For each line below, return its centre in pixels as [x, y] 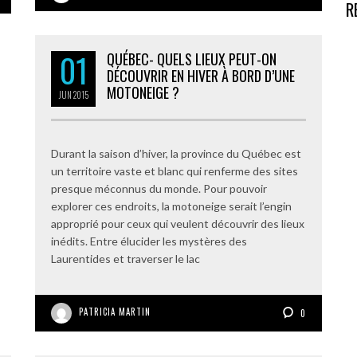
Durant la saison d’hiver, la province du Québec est [176, 153]
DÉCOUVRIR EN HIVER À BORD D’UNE [201, 76]
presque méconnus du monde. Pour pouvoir [159, 188]
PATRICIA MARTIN [115, 312]
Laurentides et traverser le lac [126, 259]
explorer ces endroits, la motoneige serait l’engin [171, 206]
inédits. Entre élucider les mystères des [149, 241]
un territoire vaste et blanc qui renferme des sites [175, 171]
